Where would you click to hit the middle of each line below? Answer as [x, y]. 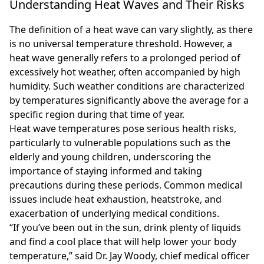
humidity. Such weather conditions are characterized [127, 86]
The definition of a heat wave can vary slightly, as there [131, 29]
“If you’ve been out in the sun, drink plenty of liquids [125, 227]
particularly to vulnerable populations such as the [120, 142]
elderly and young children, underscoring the [110, 156]
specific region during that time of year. [97, 114]
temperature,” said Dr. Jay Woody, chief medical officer [130, 255]
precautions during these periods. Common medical [126, 185]
